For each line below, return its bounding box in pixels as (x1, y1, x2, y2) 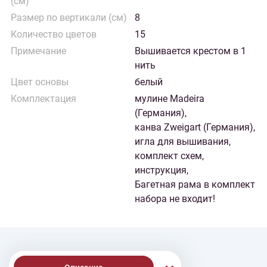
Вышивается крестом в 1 (135, 45, 246, 57)
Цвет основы (11, 76, 69, 88)
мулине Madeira (135, 93, 204, 104)
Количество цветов (11, 29, 97, 40)
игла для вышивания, (135, 136, 231, 147)
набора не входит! (135, 193, 215, 204)
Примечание (11, 45, 66, 57)
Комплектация (11, 93, 76, 104)
